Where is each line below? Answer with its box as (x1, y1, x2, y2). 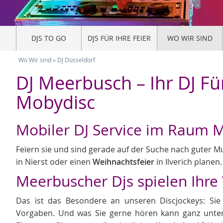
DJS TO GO (31, 33, 66, 43)
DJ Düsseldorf (57, 56, 95, 64)
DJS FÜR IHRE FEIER (88, 33, 151, 43)
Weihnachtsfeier (93, 156, 154, 167)
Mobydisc (16, 90, 95, 114)
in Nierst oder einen (16, 156, 93, 167)
